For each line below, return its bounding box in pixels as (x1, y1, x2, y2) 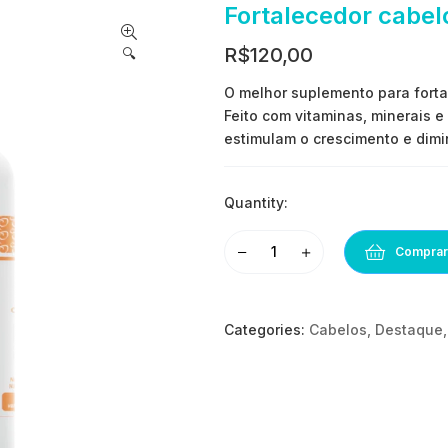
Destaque (375, 320, 443, 338)
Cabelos (309, 320, 367, 338)
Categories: (224, 320, 305, 338)
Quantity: (224, 194, 288, 212)
